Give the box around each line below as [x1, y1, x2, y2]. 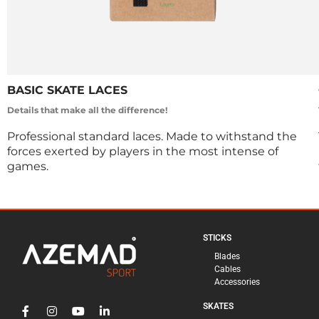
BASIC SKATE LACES [7, 83, 127, 97]
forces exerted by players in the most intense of [7, 144, 278, 158]
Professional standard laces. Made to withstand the [7, 129, 297, 143]
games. [7, 159, 48, 173]
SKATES [202, 301, 234, 312]
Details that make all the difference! [7, 104, 167, 115]
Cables [214, 264, 241, 275]
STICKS [202, 233, 231, 244]
